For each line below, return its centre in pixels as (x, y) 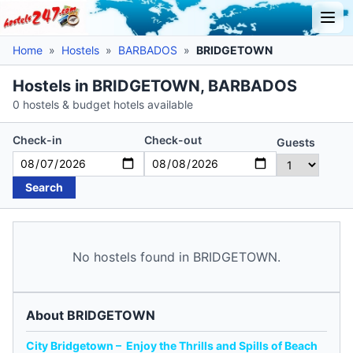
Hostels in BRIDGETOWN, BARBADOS (155, 85)
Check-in (37, 139)
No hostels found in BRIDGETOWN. (176, 256)
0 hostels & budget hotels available (103, 104)
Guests (295, 142)
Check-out (173, 139)
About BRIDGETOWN (91, 315)
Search (44, 187)
